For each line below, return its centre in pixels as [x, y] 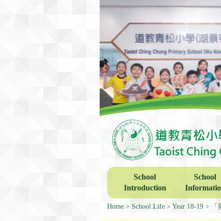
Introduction [145, 187]
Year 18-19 [188, 206]
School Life [148, 206]
